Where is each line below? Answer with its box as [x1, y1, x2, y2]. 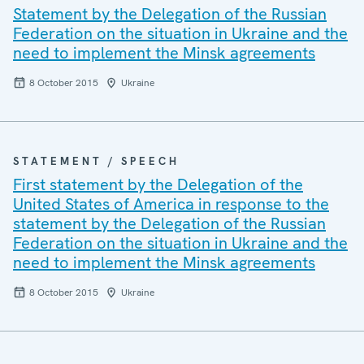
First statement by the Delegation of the [13, 174, 303, 195]
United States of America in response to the [13, 193, 329, 214]
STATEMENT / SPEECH [13, 154, 180, 168]
